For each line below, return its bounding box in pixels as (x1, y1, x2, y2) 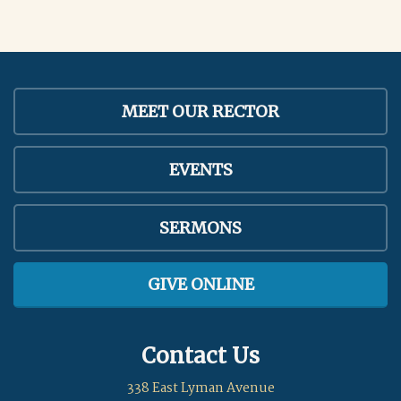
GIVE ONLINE (147, 274, 254, 295)
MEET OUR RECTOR (122, 101, 279, 123)
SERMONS (159, 218, 242, 239)
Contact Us (141, 342, 260, 371)
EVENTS (168, 159, 233, 181)
